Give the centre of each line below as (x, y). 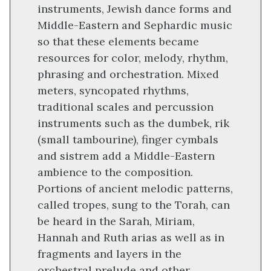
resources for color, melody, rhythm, (133, 58)
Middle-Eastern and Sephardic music (135, 25)
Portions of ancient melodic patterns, (135, 189)
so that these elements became (118, 42)
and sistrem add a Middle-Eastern (126, 156)
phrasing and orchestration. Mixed (128, 74)
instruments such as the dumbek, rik (133, 123)
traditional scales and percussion (126, 107)
